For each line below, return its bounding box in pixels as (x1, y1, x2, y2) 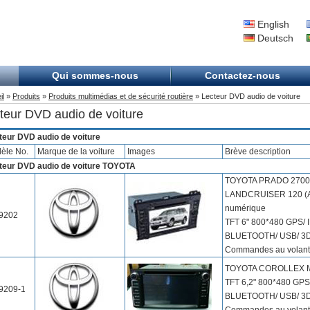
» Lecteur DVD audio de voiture (193, 92, 300, 100)
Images (127, 147, 155, 156)
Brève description (225, 147, 291, 156)
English (255, 19, 289, 30)
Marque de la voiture (37, 147, 115, 156)
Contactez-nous (205, 70, 280, 81)
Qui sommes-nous (52, 70, 138, 81)
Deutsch (255, 33, 293, 44)
